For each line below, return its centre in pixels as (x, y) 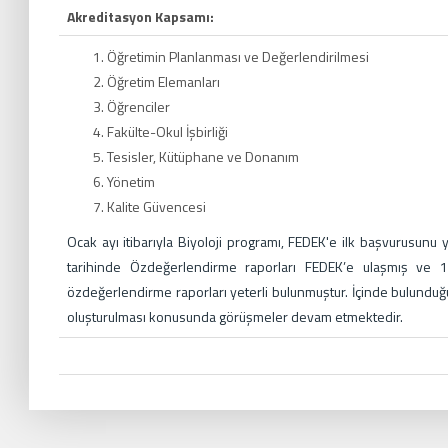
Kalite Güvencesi (156, 206)
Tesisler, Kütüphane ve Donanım (203, 156)
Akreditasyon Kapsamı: (140, 16)
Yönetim (131, 181)
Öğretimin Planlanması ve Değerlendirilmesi (238, 56)
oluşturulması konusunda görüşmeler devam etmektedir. (235, 316)
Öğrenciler (138, 106)
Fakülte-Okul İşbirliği (167, 131)
